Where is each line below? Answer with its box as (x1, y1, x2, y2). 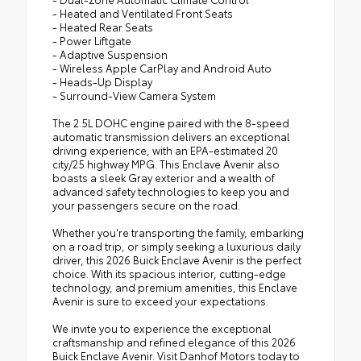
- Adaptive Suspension (52, 46, 168, 61)
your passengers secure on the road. (52, 197, 240, 212)
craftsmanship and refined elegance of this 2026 (52, 334, 296, 349)
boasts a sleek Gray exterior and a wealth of (52, 169, 275, 185)
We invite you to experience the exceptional (52, 320, 272, 335)
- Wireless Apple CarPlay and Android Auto (52, 60, 272, 75)
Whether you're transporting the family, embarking (52, 224, 304, 239)
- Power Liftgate (52, 32, 131, 48)
